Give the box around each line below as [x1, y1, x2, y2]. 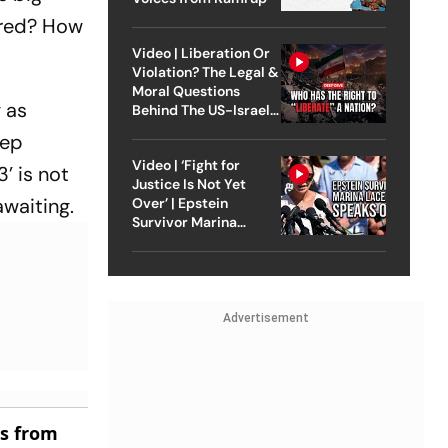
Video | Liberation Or [131, 43, 270, 62]
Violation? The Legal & [131, 62, 279, 81]
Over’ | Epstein [131, 193, 228, 212]
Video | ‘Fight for [131, 155, 240, 174]
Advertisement [222, 310, 309, 325]
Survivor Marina [131, 212, 237, 231]
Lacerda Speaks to [131, 231, 255, 250]
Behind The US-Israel [131, 100, 270, 119]
